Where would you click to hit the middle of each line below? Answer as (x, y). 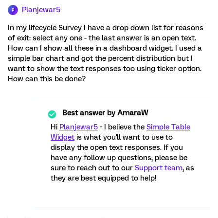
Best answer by (89, 113)
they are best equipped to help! (103, 178)
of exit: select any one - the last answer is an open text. (102, 38)
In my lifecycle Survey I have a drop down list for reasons (106, 28)
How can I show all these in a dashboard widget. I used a (105, 48)
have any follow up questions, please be (119, 158)
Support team (159, 168)
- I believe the (122, 127)
